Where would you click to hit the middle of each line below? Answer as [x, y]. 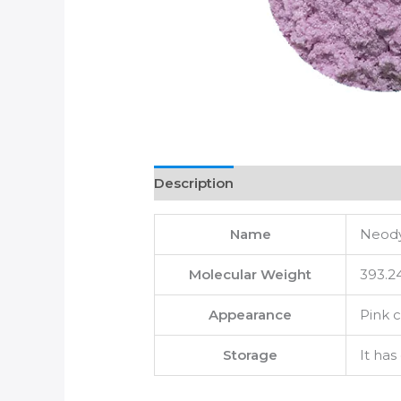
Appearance [251, 315]
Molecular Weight [251, 275]
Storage [251, 355]
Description [194, 183]
